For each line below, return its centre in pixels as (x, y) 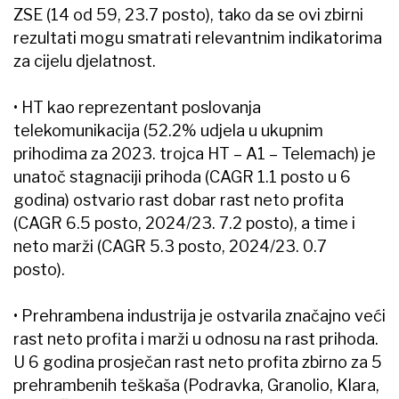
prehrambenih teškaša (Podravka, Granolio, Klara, (196, 386)
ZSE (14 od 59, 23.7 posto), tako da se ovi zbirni (188, 15)
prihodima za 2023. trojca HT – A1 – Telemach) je (195, 154)
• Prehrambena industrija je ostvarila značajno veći (199, 316)
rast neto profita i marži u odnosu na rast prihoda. (196, 339)
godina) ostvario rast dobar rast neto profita (179, 200)
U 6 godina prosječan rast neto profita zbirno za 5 (198, 362)
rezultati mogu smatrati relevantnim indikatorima (198, 38)
